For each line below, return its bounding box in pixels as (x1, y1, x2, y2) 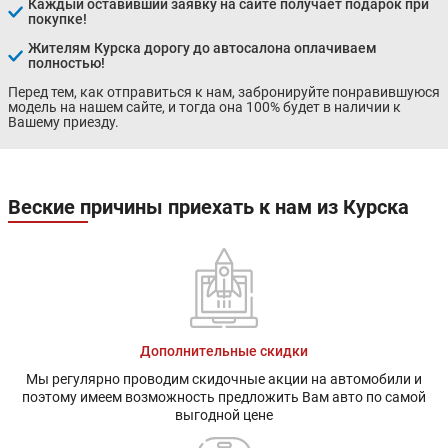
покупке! (28, 11, 87, 28)
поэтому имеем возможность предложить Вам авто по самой (22, 388, 426, 405)
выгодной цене (175, 406, 273, 423)
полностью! (28, 55, 105, 72)
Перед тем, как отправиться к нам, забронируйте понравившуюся (8, 84, 440, 101)
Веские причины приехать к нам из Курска (8, 195, 409, 220)
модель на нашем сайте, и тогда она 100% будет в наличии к (8, 99, 401, 116)
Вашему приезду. (8, 114, 119, 131)
